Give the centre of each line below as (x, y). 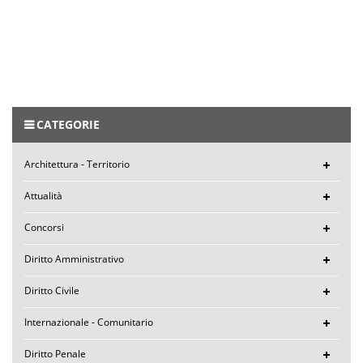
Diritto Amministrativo (74, 258)
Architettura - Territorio (77, 164)
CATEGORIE (68, 124)
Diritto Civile (52, 290)
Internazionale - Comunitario (89, 322)
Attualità (43, 195)
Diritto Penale (55, 353)
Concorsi (44, 227)
